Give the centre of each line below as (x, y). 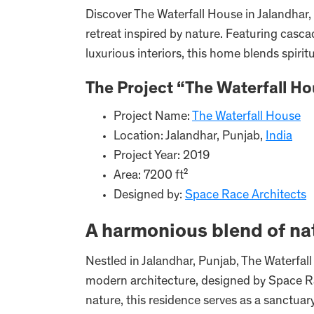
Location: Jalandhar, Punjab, (190, 137)
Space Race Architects (246, 196)
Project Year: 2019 (162, 156)
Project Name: (153, 117)
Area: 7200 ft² (151, 176)
